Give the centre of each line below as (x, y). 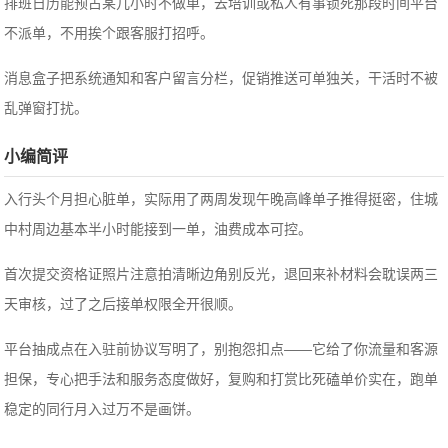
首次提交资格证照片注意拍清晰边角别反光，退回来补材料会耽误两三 (221, 274)
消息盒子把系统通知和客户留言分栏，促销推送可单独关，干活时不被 (221, 78)
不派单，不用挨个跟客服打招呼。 (109, 33)
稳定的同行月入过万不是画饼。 (102, 409)
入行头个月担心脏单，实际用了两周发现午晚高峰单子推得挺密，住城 (221, 199)
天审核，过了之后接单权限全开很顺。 (123, 304)
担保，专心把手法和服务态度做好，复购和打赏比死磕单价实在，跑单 (221, 379)
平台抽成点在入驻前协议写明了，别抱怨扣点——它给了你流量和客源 (221, 349)
